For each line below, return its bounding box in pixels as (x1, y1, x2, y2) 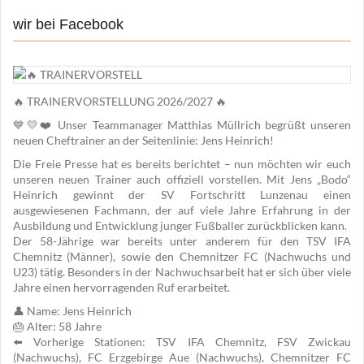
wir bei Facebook (13, 16, 123, 33)
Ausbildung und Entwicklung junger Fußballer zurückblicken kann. (13, 219, 347, 233)
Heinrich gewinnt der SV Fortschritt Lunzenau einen (13, 188, 351, 202)
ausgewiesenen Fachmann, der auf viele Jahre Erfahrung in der (13, 203, 351, 218)
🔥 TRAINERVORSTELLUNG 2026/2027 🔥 (13, 94, 227, 109)
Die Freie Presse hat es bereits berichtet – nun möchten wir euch (13, 157, 351, 171)
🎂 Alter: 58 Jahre (13, 319, 102, 334)
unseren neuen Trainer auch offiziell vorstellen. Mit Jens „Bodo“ (13, 172, 351, 187)
